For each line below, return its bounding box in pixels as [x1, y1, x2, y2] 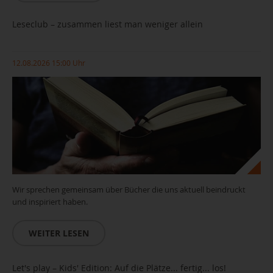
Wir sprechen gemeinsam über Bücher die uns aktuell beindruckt [12, 184, 246, 195]
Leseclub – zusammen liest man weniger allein [12, 18, 203, 30]
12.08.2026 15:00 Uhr [12, 58, 85, 68]
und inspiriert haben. [12, 196, 88, 207]
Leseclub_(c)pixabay [12, 233, 80, 243]
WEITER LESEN [29, 227, 89, 239]
